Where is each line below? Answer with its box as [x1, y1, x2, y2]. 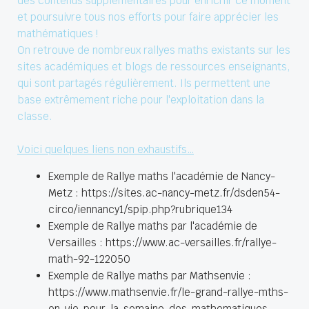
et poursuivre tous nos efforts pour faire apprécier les [17, 10, 279, 24]
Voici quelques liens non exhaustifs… [17, 143, 194, 157]
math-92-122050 [48, 252, 130, 266]
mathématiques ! [17, 27, 98, 41]
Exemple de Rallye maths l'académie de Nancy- [48, 170, 275, 183]
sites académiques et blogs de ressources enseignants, [17, 60, 290, 74]
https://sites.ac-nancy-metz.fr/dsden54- [81, 186, 280, 200]
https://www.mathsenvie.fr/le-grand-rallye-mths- [48, 286, 288, 299]
